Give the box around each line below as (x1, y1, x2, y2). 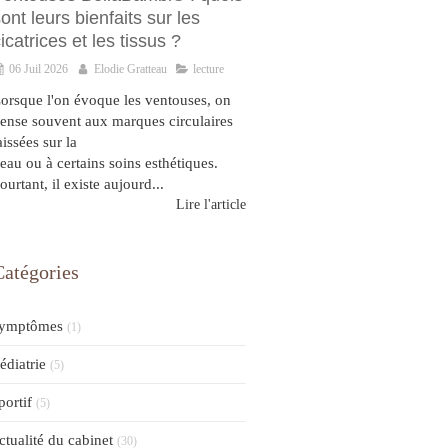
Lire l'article (176, 197, 246, 212)
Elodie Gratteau (94, 62, 167, 76)
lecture (193, 62, 224, 76)
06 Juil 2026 (9, 62, 68, 76)
